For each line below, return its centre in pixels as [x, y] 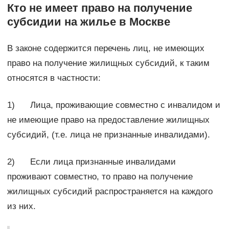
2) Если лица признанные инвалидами [91, 162]
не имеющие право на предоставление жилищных [108, 120]
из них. [21, 206]
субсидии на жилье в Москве [88, 21]
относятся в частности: [54, 78]
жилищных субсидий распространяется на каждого [110, 191]
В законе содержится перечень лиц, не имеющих [106, 48]
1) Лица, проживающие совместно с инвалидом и [113, 105]
